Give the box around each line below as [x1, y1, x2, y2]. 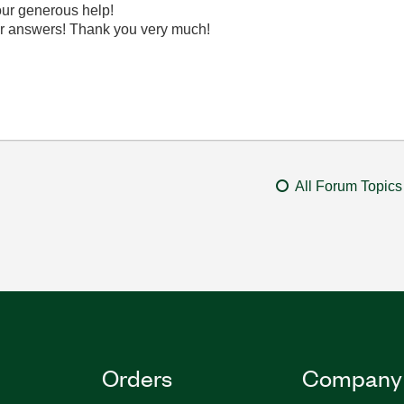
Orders [102, 363, 173, 391]
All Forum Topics [294, 179, 402, 194]
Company [301, 363, 402, 391]
